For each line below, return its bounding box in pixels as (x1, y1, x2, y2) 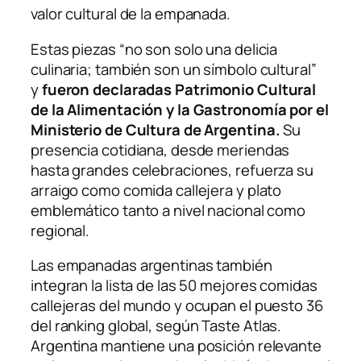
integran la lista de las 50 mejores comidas (31, 275, 317, 297)
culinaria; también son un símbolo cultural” (31, 58, 317, 80)
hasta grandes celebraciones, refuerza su (31, 159, 313, 180)
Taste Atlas (201, 315, 278, 337)
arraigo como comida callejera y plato (31, 179, 282, 201)
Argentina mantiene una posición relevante (31, 335, 322, 357)
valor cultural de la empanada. (31, 3, 230, 25)
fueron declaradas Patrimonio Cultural (41, 78, 317, 100)
